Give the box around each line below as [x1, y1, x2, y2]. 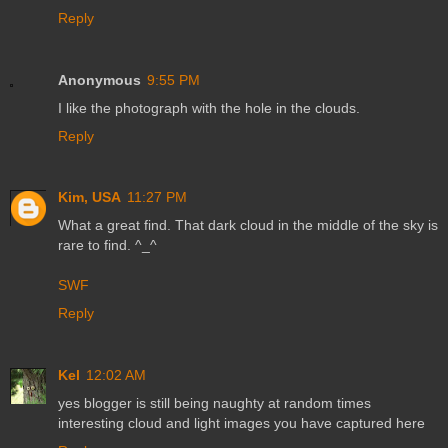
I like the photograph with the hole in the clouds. [58, 99, 360, 116]
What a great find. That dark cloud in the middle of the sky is [58, 217, 438, 234]
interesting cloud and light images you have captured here [58, 415, 425, 432]
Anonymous [58, 71, 141, 88]
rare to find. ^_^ [58, 237, 157, 254]
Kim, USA [58, 189, 121, 206]
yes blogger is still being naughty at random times [58, 395, 371, 412]
